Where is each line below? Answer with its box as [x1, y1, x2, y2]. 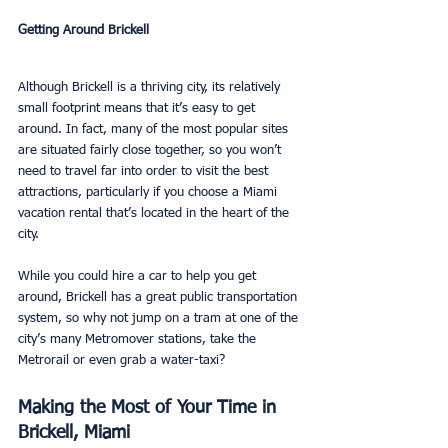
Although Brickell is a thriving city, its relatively [18, 81, 284, 95]
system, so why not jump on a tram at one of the [18, 312, 302, 326]
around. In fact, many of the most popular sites [18, 123, 292, 137]
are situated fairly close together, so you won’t [18, 144, 285, 158]
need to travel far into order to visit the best [18, 165, 272, 179]
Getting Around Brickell [18, 24, 149, 38]
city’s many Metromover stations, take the [18, 333, 260, 347]
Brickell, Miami [18, 424, 130, 443]
